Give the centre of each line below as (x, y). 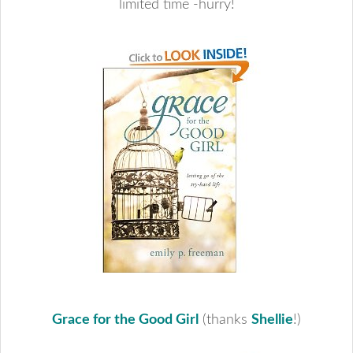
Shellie (272, 320)
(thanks (225, 320)
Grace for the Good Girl (125, 320)
